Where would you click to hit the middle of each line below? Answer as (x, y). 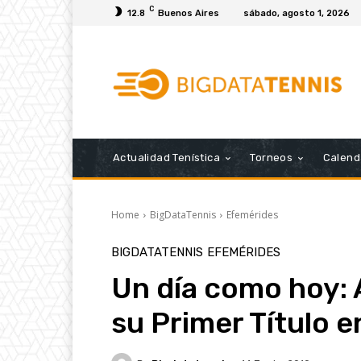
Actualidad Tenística (166, 158)
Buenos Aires (189, 13)
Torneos (272, 158)
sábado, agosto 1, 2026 (297, 13)
